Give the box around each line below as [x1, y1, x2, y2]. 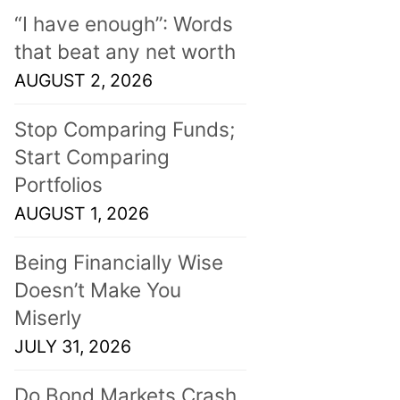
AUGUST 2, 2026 [14, 69, 153, 91]
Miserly [14, 304, 82, 329]
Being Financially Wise [14, 249, 223, 274]
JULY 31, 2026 [14, 335, 131, 357]
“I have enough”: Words [14, 11, 233, 36]
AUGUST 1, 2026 [14, 202, 149, 224]
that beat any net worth [14, 38, 236, 63]
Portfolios [14, 171, 103, 196]
